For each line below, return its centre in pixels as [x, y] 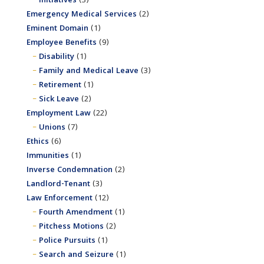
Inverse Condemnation [69, 170]
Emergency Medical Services [81, 14]
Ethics [37, 142]
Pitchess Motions [71, 227]
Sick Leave [59, 99]
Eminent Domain [57, 29]
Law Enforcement [59, 198]
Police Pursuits [67, 241]
